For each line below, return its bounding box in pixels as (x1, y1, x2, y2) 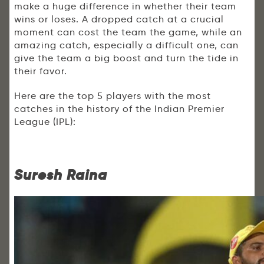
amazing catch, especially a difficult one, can (14, 39, 239, 51)
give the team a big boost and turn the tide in (14, 52, 239, 64)
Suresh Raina (14, 166, 107, 184)
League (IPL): (14, 116, 76, 128)
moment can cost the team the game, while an (14, 27, 242, 38)
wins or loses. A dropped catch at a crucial (14, 14, 224, 25)
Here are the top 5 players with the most (14, 90, 211, 102)
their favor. (14, 65, 67, 77)
